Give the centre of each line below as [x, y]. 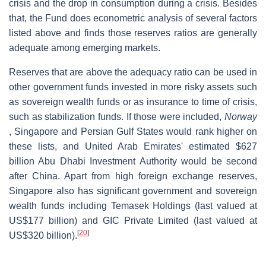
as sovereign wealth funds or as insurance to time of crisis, [133, 102]
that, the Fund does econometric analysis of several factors [133, 18]
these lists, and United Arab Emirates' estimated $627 [133, 146]
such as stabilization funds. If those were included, [117, 116]
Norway [241, 116]
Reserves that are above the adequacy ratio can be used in [133, 72]
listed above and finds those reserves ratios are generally [133, 33]
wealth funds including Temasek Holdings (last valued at [133, 205]
